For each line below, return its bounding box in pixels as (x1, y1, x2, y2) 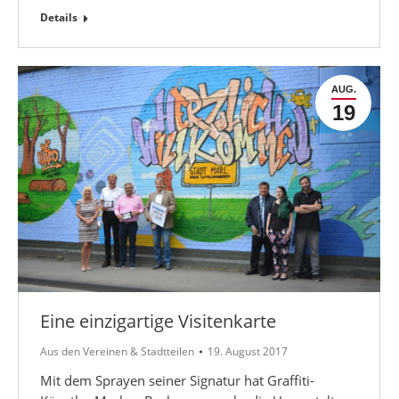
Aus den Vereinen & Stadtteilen (40, 343, 194, 359)
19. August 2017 (208, 343, 288, 359)
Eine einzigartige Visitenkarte (40, 308, 276, 333)
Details (40, 9, 77, 25)
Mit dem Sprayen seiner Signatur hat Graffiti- (40, 370, 314, 389)
